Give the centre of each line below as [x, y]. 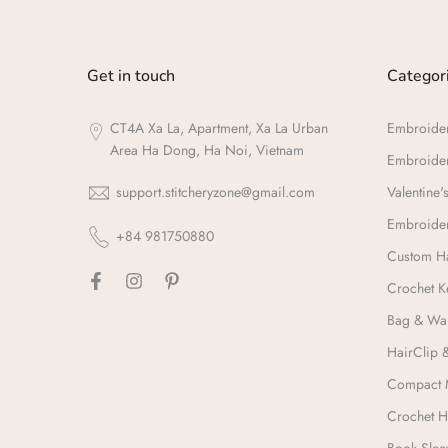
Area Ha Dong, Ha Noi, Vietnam [206, 150]
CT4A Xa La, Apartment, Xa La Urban [218, 128]
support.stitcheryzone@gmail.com [215, 192]
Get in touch [131, 76]
